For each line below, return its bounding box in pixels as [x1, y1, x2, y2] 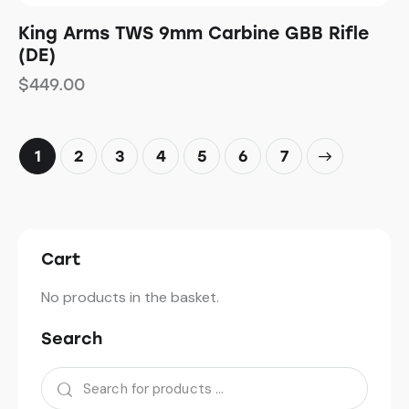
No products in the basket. [41, 288, 219, 308]
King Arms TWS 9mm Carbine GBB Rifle [18, 23, 369, 45]
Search [41, 329, 102, 350]
